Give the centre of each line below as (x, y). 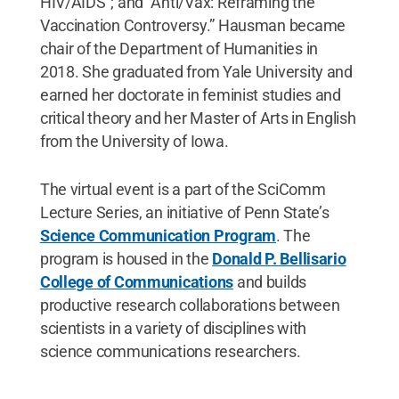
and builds (270, 281)
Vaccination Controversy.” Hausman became (192, 25)
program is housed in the (126, 258)
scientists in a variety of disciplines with (173, 328)
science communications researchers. (170, 351)
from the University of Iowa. (134, 141)
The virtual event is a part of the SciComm (183, 189)
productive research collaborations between (190, 305)
